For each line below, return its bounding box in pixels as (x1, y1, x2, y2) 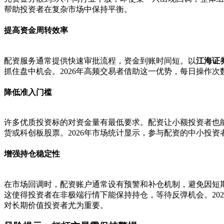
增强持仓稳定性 (4, 149, 60, 158)
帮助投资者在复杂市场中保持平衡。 (4, 5, 132, 14)
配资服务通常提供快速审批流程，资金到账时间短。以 (4, 56, 196, 65)
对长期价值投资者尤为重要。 (4, 200, 108, 209)
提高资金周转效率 (4, 26, 68, 35)
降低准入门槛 (4, 87, 52, 96)
